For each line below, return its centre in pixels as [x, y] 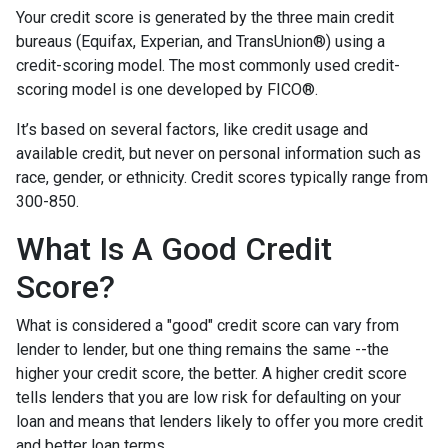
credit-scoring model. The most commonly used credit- [208, 65]
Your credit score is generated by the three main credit [205, 17]
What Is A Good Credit [174, 248]
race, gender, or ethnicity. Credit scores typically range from [222, 177]
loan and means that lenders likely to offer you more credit [219, 421]
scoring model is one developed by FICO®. [169, 89]
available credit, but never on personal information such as [218, 153]
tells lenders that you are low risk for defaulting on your [208, 397]
